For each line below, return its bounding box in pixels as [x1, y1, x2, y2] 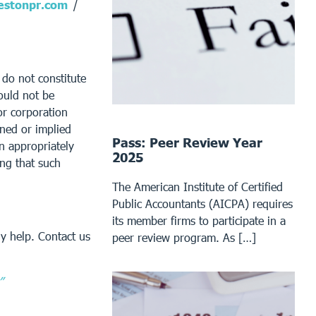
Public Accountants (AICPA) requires [112, 196, 293, 210]
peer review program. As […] [112, 230, 257, 244]
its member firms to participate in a [112, 213, 286, 227]
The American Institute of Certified [112, 179, 284, 193]
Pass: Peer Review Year [112, 134, 263, 150]
